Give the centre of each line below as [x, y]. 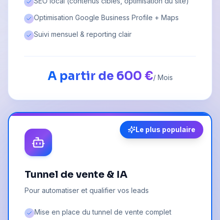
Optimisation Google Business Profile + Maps [106, 18]
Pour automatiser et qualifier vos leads [87, 191]
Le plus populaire [165, 130]
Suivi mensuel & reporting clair [83, 34]
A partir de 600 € [100, 76]
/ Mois [163, 78]
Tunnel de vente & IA [76, 175]
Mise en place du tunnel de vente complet [103, 212]
